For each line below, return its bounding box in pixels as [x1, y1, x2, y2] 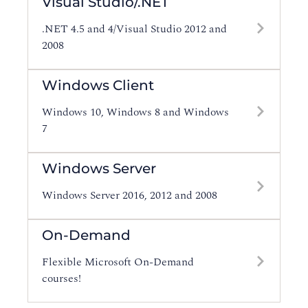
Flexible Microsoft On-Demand [42, 254, 194, 270]
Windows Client [42, 77, 154, 93]
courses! [42, 270, 81, 287]
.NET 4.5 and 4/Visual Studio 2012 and [42, 21, 227, 37]
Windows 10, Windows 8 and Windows [42, 104, 229, 120]
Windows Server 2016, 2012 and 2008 [42, 187, 217, 203]
